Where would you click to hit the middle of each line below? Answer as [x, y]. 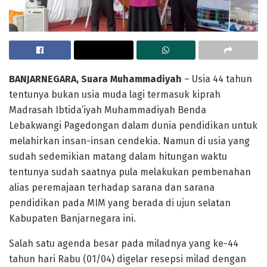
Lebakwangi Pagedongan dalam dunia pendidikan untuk [133, 126]
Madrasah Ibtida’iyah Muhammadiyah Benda [108, 110]
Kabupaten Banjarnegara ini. [72, 219]
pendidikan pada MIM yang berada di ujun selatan [120, 203]
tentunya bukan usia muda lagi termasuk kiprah [115, 95]
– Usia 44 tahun [217, 79]
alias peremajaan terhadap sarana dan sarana [112, 188]
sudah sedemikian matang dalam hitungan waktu [118, 157]
